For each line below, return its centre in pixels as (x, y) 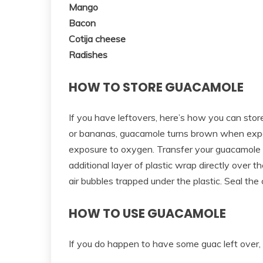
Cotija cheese (97, 39)
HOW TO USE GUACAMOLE (147, 213)
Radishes (88, 55)
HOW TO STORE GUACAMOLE (156, 87)
